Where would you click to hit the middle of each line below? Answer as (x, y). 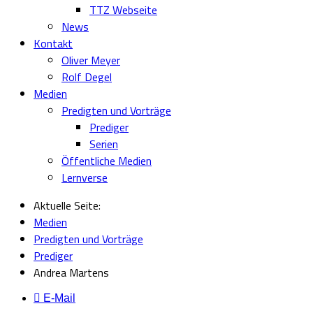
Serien (104, 144)
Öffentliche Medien (107, 161)
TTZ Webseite (123, 10)
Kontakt (53, 43)
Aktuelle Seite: (70, 205)
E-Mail (58, 298)
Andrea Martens (71, 272)
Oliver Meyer (91, 60)
